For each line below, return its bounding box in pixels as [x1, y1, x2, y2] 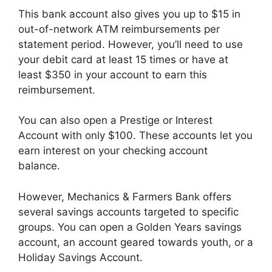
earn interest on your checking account [18, 144, 208, 157]
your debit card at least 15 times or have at [18, 53, 228, 66]
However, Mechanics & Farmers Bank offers [18, 190, 231, 203]
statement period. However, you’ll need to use [18, 38, 243, 50]
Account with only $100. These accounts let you [18, 129, 253, 142]
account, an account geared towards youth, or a [18, 236, 253, 248]
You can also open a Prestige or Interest [18, 114, 212, 127]
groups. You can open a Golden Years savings [18, 220, 242, 233]
